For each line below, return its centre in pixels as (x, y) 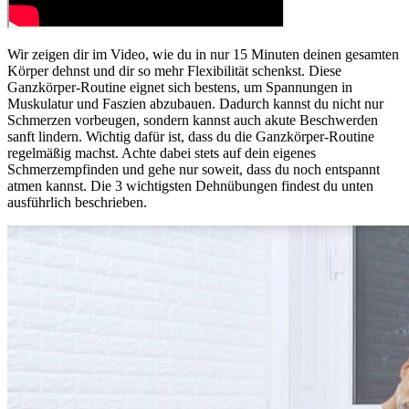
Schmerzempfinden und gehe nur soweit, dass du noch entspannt (194, 170)
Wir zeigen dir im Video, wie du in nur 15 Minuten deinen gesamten (203, 55)
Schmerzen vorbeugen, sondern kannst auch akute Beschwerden (193, 121)
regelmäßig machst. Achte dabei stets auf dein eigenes (162, 153)
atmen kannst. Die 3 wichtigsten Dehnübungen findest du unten (190, 186)
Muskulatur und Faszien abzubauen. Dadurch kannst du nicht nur (195, 104)
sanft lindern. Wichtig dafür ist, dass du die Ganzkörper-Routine (191, 137)
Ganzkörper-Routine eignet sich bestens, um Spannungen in (180, 88)
